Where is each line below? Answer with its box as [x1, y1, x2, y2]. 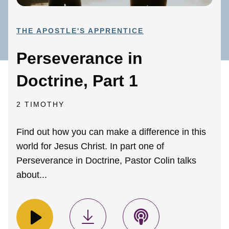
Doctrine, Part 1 [16, 72, 138, 90]
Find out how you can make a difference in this [16, 127, 206, 138]
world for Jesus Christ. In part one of [16, 141, 164, 152]
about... [16, 170, 47, 180]
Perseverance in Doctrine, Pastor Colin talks [16, 155, 196, 166]
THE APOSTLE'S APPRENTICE [16, 27, 144, 35]
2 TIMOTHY [16, 100, 64, 109]
